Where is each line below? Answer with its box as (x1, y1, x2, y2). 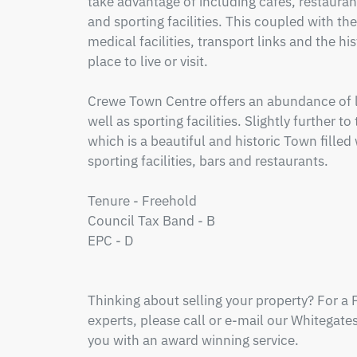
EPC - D (87, 232, 133, 249)
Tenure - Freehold (87, 192, 197, 210)
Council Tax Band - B (87, 212, 215, 229)
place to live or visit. (87, 53, 208, 70)
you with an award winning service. (87, 331, 299, 349)
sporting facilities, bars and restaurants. (87, 152, 328, 170)
